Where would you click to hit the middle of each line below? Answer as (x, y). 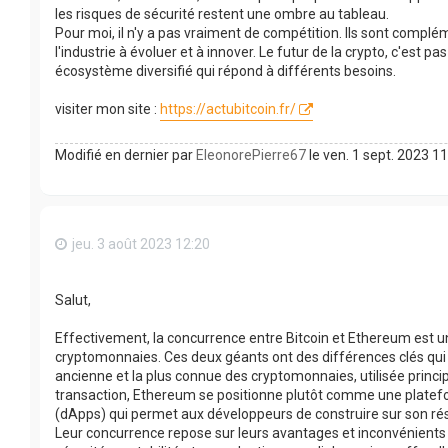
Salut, (74, 299)
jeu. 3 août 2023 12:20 (141, 244)
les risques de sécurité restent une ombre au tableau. (222, 13)
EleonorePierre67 (251, 155)
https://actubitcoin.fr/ (228, 108)
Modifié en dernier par (125, 155)
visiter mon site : (107, 108)
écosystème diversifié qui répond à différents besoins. (225, 70)
